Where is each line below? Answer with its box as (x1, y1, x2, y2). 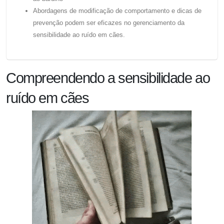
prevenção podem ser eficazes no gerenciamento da (32, 19, 184, 27)
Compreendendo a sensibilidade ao (6, 69, 210, 86)
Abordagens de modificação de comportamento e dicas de (32, 7, 201, 15)
